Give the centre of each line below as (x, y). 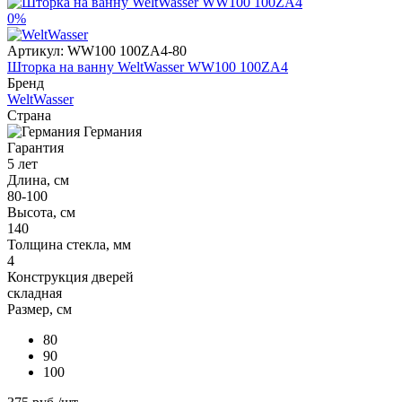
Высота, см (41, 212)
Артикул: (35, 50)
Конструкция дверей (70, 276)
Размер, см (39, 309)
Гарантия (35, 147)
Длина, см (38, 179)
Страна (29, 115)
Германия (113, 131)
